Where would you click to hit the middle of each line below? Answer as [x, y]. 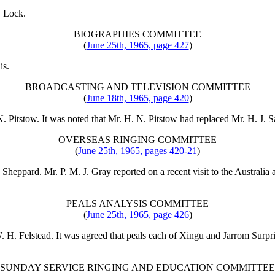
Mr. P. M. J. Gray [78, 172]
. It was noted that [72, 119]
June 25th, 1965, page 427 [137, 45]
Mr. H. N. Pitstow [143, 119]
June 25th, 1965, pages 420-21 [137, 151]
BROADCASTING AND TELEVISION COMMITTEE [137, 87]
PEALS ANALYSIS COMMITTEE [137, 204]
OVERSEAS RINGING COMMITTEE [137, 140]
